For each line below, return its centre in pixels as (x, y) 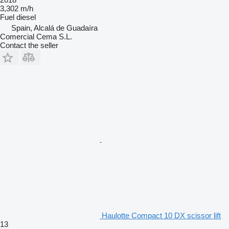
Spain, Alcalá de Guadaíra (54, 28)
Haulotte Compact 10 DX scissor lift (161, 215)
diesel (26, 17)
